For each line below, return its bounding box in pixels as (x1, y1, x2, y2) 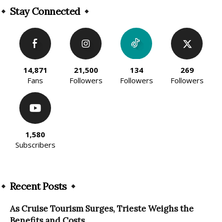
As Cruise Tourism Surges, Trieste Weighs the (10, 203, 194, 215)
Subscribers (15, 140, 55, 150)
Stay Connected (10, 5, 80, 18)
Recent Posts (10, 180, 67, 193)
